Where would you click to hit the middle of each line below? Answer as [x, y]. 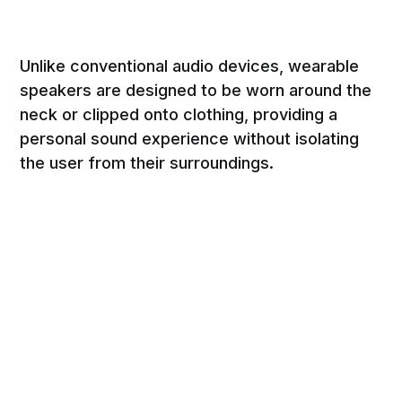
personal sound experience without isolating [190, 138]
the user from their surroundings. [147, 162]
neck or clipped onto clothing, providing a [179, 114]
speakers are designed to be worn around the [196, 90]
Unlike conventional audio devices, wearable [190, 66]
